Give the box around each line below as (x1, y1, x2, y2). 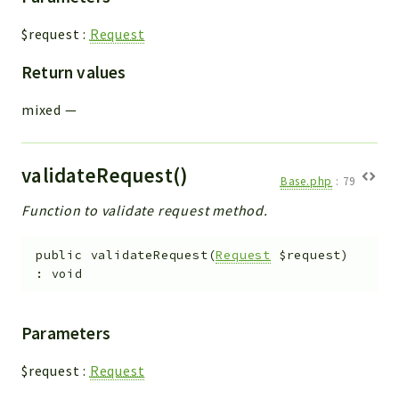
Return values (21, 61, 126, 83)
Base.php (280, 174, 333, 190)
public (36, 247, 83, 263)
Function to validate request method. (21, 200, 268, 219)
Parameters (21, 322, 110, 345)
